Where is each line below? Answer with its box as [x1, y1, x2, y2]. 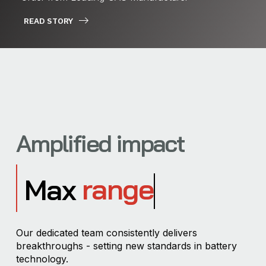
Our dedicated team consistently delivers [15, 227, 197, 239]
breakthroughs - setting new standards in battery [15, 240, 237, 252]
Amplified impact [15, 128, 185, 159]
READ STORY [23, 15, 73, 26]
